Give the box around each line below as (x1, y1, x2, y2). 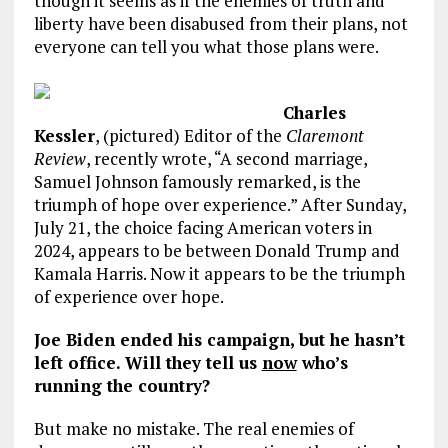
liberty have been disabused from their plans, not (33, 11, 408, 35)
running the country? (33, 373, 210, 397)
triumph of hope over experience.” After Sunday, (33, 192, 406, 216)
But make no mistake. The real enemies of (33, 416, 354, 440)
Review (33, 146, 86, 170)
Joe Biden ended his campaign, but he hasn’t (33, 327, 405, 351)
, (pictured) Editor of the (94, 123, 286, 147)
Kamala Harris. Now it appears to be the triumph (33, 261, 405, 285)
